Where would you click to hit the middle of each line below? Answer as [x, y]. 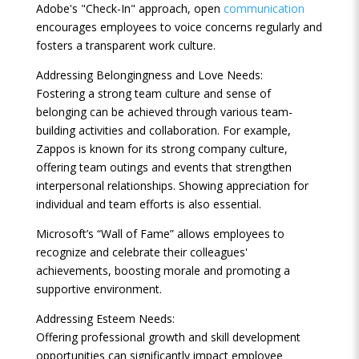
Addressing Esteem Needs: [105, 319]
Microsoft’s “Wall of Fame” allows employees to [160, 234]
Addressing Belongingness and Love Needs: [149, 75]
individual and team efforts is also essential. [148, 204]
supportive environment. [99, 289]
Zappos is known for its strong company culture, [161, 149]
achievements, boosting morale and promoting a [163, 270]
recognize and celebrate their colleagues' [141, 252]
